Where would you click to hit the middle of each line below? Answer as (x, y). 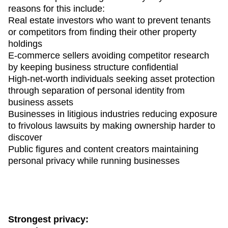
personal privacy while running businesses (94, 161)
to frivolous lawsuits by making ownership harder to (112, 125)
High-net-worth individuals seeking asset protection (111, 79)
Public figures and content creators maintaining (103, 149)
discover (25, 137)
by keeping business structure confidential (93, 67)
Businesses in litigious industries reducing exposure (113, 114)
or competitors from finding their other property (102, 32)
